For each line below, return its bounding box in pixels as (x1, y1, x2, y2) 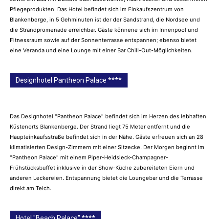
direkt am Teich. (10, 185, 51, 192)
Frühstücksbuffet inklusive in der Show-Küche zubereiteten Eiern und (10, 164, 195, 171)
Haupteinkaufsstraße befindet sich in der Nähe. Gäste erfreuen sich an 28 (10, 133, 203, 140)
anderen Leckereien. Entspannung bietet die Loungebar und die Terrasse (10, 175, 203, 181)
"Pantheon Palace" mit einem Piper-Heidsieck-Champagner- (10, 154, 168, 161)
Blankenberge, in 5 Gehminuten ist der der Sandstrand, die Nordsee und (10, 16, 200, 23)
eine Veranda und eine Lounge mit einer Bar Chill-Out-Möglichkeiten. (10, 46, 193, 54)
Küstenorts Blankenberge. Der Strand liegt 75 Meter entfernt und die (10, 123, 190, 130)
